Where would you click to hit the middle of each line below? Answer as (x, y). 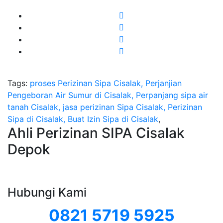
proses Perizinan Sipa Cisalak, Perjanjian (106, 83)
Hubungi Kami (47, 193)
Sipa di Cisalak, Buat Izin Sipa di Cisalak (83, 119)
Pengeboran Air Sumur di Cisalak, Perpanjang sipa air (108, 95)
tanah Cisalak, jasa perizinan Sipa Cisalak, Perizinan (105, 107)
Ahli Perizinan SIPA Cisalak (96, 133)
